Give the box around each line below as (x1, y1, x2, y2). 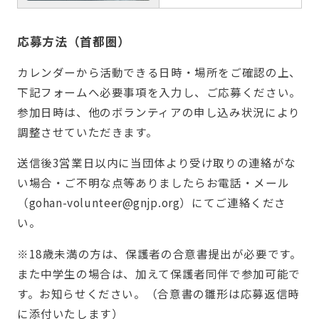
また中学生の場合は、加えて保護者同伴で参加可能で (16, 265, 300, 281)
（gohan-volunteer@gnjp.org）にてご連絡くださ (16, 194, 287, 211)
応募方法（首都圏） (16, 33, 130, 51)
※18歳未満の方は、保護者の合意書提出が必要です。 (16, 245, 302, 261)
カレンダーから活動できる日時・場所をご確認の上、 (16, 63, 301, 80)
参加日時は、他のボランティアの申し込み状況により (16, 103, 300, 120)
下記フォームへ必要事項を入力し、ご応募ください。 (16, 83, 301, 100)
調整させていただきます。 (16, 123, 158, 140)
